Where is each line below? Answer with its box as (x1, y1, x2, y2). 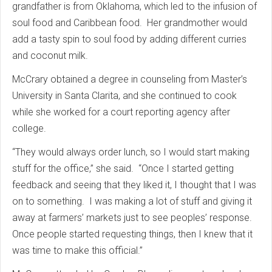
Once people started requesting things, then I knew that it (12, 228, 253, 240)
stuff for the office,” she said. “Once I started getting (12, 163, 234, 174)
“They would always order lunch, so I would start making (12, 146, 250, 158)
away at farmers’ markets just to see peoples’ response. (12, 212, 254, 223)
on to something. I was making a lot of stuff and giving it (12, 195, 252, 207)
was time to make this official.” (12, 245, 148, 256)
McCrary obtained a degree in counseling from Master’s (12, 73, 247, 85)
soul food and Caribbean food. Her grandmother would (12, 17, 247, 29)
